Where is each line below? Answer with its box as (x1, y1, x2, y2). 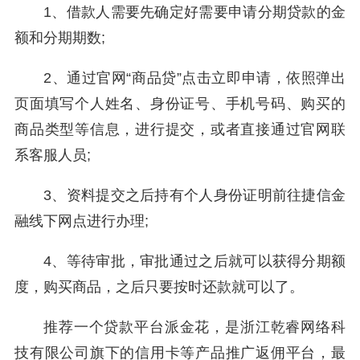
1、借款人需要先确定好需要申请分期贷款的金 (43, 4, 346, 20)
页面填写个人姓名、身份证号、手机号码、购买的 (14, 96, 346, 112)
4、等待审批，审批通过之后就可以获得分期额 (43, 253, 346, 269)
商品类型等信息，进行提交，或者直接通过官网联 (14, 121, 346, 137)
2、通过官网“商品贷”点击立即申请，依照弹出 (43, 70, 346, 86)
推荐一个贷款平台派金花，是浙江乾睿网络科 (43, 319, 346, 335)
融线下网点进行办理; (14, 213, 149, 229)
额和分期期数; (14, 30, 105, 46)
